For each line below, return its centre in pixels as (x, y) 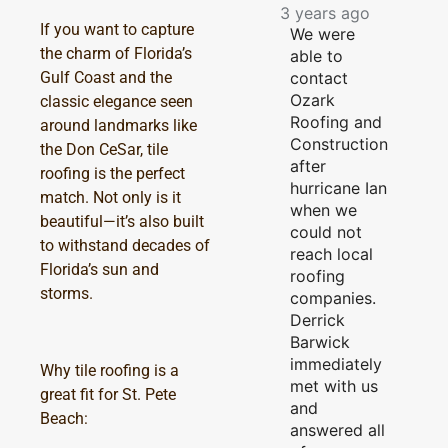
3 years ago (324, 12)
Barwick (320, 341)
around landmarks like (118, 126)
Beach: (64, 418)
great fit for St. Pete (108, 394)
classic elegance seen (116, 102)
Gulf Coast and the (106, 78)
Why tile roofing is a (109, 370)
